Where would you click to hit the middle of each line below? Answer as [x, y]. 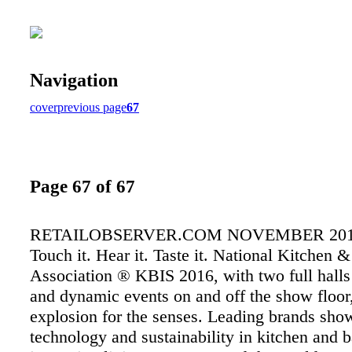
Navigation [74, 80]
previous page [92, 107]
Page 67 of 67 [82, 187]
